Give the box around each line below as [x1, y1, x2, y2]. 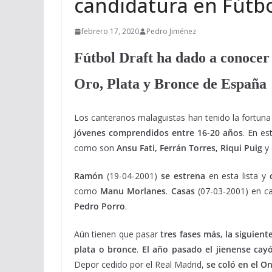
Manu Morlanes [100, 185, 166, 197]
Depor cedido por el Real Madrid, [74, 259, 204, 270]
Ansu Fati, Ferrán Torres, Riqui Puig [117, 142, 262, 154]
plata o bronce [74, 243, 137, 255]
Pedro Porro [74, 200, 125, 212]
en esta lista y [205, 170, 270, 182]
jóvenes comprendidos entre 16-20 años [74, 127, 243, 138]
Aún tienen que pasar [74, 228, 161, 240]
